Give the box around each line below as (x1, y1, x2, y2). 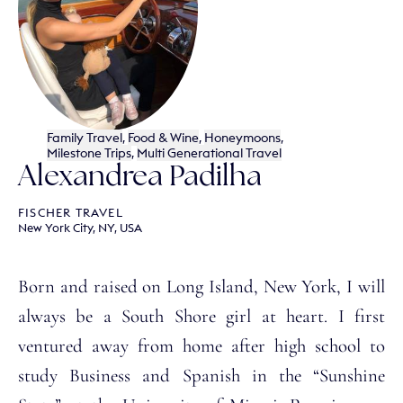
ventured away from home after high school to (18, 334, 385, 357)
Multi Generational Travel (136, 144, 282, 161)
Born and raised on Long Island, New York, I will (18, 274, 385, 298)
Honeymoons (203, 129, 281, 146)
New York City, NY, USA (18, 219, 142, 235)
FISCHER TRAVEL (18, 204, 123, 219)
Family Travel (46, 129, 122, 146)
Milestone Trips (46, 144, 131, 161)
